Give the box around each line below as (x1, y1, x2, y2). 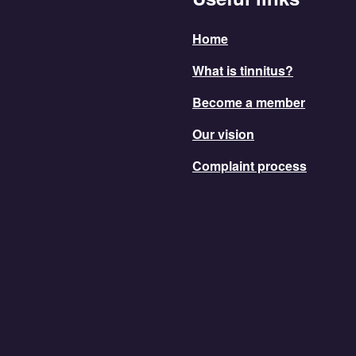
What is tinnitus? (192, 61, 293, 80)
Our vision (192, 125, 254, 144)
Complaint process (192, 157, 307, 176)
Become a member (192, 93, 305, 112)
